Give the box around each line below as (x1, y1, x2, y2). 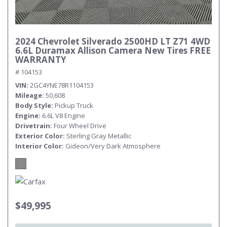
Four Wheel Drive (54, 121, 106, 130)
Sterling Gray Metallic (66, 131, 131, 140)
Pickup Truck (55, 101, 93, 110)
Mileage (15, 91, 42, 100)
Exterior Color (15, 131, 63, 140)
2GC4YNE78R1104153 (30, 81, 94, 90)
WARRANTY (15, 54, 66, 65)
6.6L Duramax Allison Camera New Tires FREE (15, 45, 211, 56)
